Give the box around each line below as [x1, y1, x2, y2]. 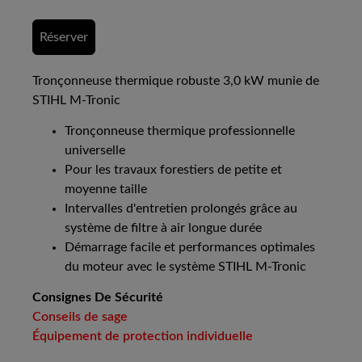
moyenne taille [65, 183, 147, 196]
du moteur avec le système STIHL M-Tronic [65, 260, 306, 274]
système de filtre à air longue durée [65, 221, 262, 235]
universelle [65, 144, 125, 158]
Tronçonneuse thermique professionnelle [65, 124, 295, 138]
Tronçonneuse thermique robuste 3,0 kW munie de [32, 74, 319, 88]
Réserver [40, 31, 88, 44]
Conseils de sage [32, 310, 128, 324]
